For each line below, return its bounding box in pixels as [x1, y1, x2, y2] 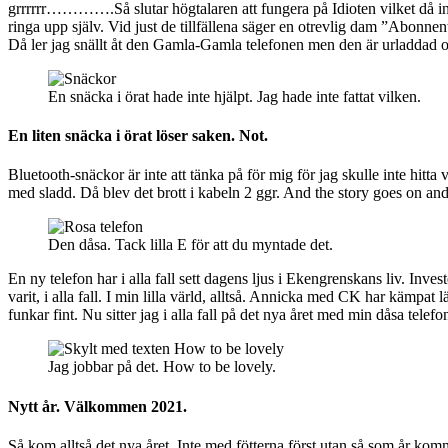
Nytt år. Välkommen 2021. [8, 397, 187, 415]
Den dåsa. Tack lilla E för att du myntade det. [48, 236, 333, 254]
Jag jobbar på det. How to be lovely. [48, 358, 276, 376]
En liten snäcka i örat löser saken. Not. [8, 127, 268, 145]
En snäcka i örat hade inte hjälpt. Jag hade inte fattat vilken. [48, 87, 421, 105]
